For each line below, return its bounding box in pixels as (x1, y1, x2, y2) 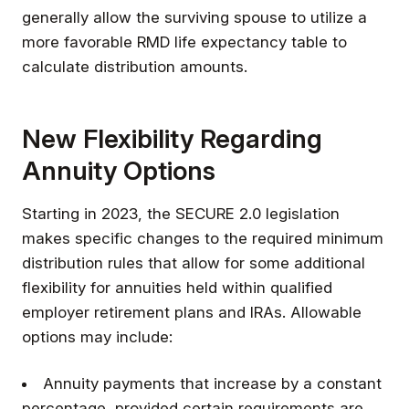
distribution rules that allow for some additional (22, 253, 365, 272)
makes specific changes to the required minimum (22, 228, 383, 247)
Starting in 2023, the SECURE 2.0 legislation (22, 204, 340, 223)
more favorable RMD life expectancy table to (22, 32, 347, 51)
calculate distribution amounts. (22, 57, 247, 76)
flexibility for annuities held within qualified (22, 278, 332, 297)
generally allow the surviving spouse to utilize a (22, 7, 367, 26)
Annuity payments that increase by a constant (43, 373, 382, 393)
